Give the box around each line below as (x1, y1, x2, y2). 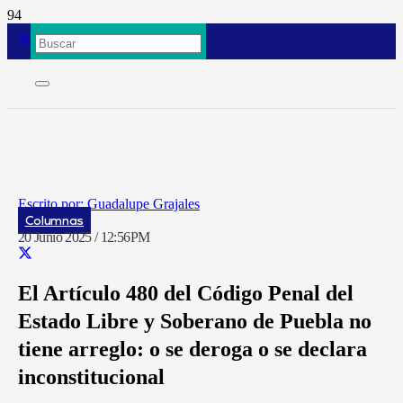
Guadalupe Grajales (87, 196, 200, 211)
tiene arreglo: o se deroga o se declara (18, 337, 367, 362)
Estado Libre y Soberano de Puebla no (18, 309, 372, 334)
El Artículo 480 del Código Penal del (18, 282, 354, 306)
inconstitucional (18, 365, 165, 390)
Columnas (24, 212, 85, 228)
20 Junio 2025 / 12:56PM (18, 229, 150, 245)
